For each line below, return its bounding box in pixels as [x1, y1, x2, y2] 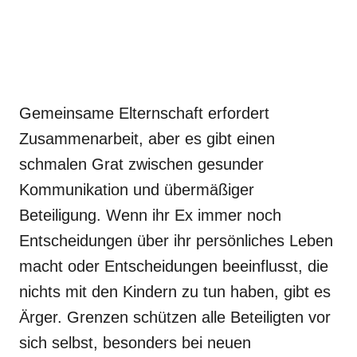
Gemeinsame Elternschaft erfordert [19, 104, 269, 122]
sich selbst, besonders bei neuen [19, 334, 251, 351]
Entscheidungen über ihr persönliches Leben [19, 232, 333, 249]
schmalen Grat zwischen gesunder [19, 155, 264, 173]
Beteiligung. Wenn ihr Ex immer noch [19, 206, 281, 224]
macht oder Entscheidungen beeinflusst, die [19, 257, 328, 275]
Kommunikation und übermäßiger [19, 181, 254, 198]
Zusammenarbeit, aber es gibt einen [19, 130, 275, 147]
